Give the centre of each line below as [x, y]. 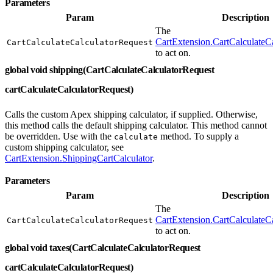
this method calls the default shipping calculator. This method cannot [136, 125]
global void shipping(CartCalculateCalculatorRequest [110, 69]
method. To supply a [198, 136]
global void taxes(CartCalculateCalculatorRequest [103, 247]
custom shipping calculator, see [64, 147]
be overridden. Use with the [59, 136]
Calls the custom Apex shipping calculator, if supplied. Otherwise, [131, 114]
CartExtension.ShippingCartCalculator [79, 158]
